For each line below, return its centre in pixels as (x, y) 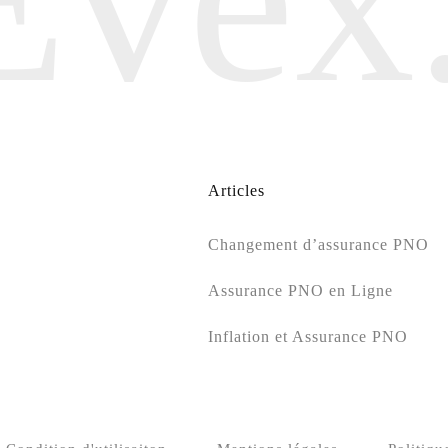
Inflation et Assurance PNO (307, 337)
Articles (236, 191)
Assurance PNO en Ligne (300, 291)
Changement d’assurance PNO (318, 245)
